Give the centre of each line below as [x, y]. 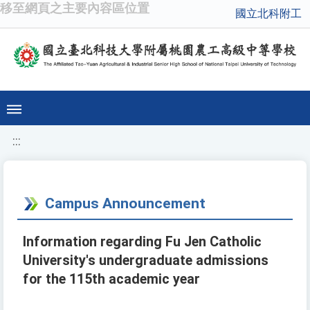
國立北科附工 [268, 13]
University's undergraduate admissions [146, 261]
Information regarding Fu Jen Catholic [142, 242]
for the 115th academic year [111, 280]
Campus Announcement [125, 203]
